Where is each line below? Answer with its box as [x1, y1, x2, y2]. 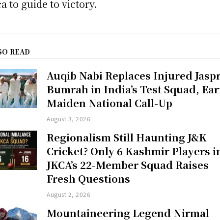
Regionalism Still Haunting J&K [47, 130, 207, 145]
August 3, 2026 [47, 114, 91, 123]
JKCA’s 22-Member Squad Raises [47, 158, 209, 172]
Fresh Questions [47, 171, 131, 186]
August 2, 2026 [47, 190, 91, 199]
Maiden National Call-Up [47, 96, 173, 110]
